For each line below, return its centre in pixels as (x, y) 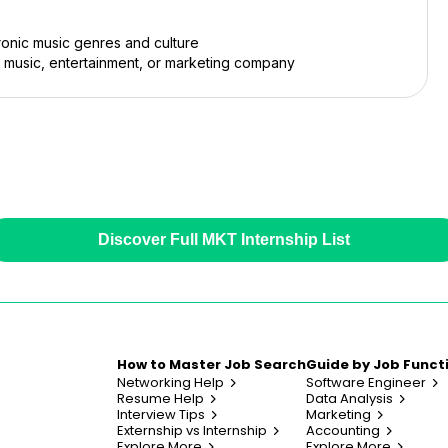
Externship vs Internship (192, 430)
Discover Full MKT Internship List (224, 239)
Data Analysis (349, 398)
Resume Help (160, 398)
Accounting (343, 430)
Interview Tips (161, 414)
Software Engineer (366, 382)
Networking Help (170, 382)
